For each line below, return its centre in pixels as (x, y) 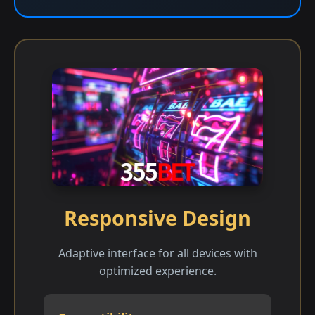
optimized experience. (157, 270)
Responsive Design (157, 217)
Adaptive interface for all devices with (157, 253)
